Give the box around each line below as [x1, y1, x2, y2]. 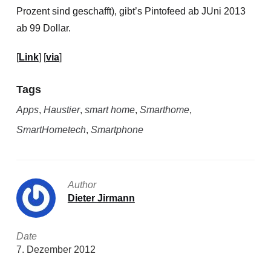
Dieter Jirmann [67, 193, 135, 204]
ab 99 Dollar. [16, 23, 71, 34]
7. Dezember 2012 [16, 244, 96, 255]
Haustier [43, 105, 80, 116]
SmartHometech [16, 125, 86, 135]
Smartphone [90, 125, 143, 135]
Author [67, 180, 96, 191]
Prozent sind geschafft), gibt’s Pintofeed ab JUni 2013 [16, 6, 246, 17]
